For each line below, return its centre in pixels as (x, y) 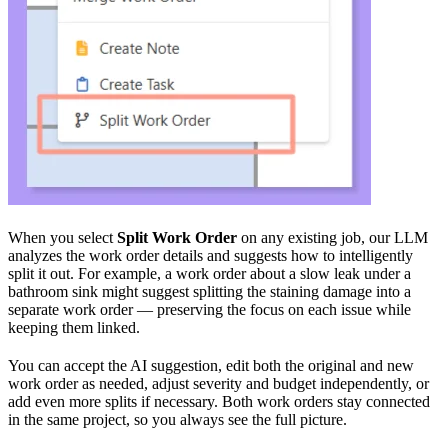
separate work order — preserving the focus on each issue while (209, 309)
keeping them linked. (74, 327)
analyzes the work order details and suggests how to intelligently (210, 255)
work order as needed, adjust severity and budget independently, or (218, 383)
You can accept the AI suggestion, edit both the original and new (211, 365)
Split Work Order (177, 237)
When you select (62, 237)
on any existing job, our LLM (332, 237)
